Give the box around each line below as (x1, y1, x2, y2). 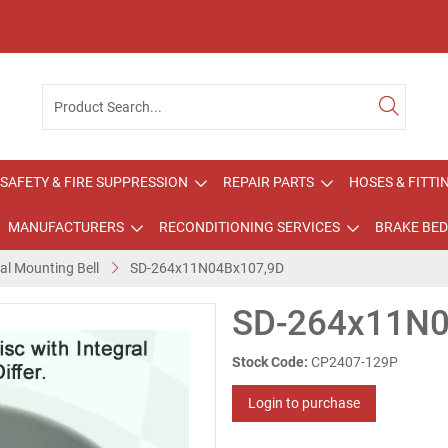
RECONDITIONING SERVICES (158, 219, 340, 235)
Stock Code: (232, 354, 308, 370)
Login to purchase (248, 395, 360, 411)
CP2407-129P (311, 354, 398, 370)
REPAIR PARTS (223, 174, 314, 190)
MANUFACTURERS (7, 219, 124, 235)
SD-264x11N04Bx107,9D (130, 260, 284, 276)
